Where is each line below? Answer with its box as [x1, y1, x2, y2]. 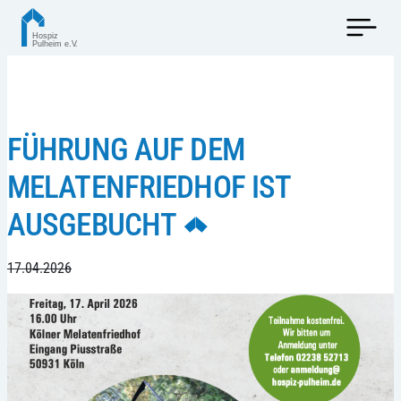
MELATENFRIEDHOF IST [7, 167, 291, 206]
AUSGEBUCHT [7, 205, 177, 243]
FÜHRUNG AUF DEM [7, 130, 244, 168]
